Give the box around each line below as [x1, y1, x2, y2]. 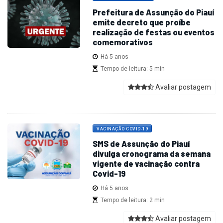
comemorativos [93, 37, 153, 47]
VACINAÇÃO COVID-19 [97, 126, 148, 132]
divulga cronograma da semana [93, 149, 211, 159]
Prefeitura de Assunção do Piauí [93, 7, 215, 17]
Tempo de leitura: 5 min [98, 65, 165, 73]
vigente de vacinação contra [93, 159, 200, 169]
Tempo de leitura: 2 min [98, 197, 165, 204]
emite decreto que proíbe [93, 17, 191, 27]
